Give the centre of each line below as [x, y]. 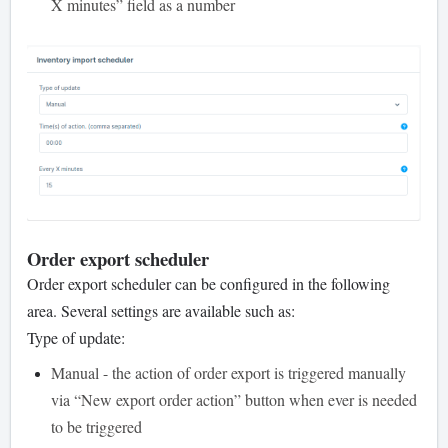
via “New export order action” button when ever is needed [234, 399]
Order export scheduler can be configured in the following [208, 283]
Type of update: [76, 337]
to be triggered [96, 426]
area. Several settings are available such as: [161, 310]
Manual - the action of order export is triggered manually [228, 372]
